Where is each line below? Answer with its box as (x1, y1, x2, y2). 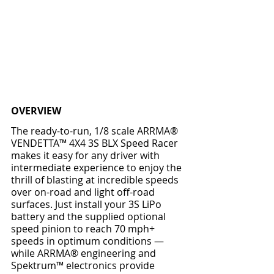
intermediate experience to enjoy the (11, 161, 184, 175)
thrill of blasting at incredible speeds (11, 173, 181, 187)
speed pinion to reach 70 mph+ (11, 222, 157, 236)
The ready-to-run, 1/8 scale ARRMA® (11, 124, 180, 138)
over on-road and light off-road (11, 185, 157, 199)
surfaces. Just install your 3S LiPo (11, 198, 164, 212)
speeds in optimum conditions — (11, 234, 166, 248)
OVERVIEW (11, 104, 61, 118)
